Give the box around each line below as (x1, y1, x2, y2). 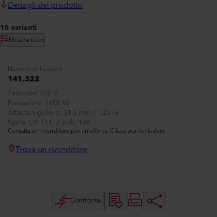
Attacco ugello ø (8, 107, 60, 119)
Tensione (8, 88, 36, 99)
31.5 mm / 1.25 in (63, 107, 118, 119)
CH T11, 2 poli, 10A (29, 117, 91, 128)
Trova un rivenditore (15, 143, 87, 156)
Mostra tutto (9, 34, 44, 46)
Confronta (70, 195, 100, 207)
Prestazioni (8, 97, 41, 109)
